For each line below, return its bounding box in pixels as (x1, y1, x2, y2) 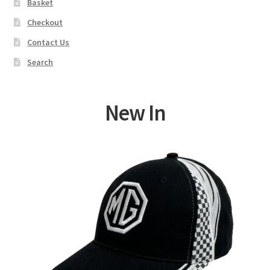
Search (27, 57, 54, 68)
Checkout (27, 17, 63, 28)
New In (104, 99, 166, 127)
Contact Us (27, 37, 70, 48)
